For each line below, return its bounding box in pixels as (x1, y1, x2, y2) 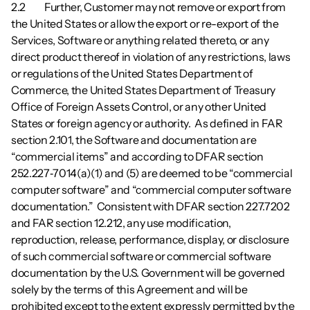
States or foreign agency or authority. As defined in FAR (11, 116, 283, 130)
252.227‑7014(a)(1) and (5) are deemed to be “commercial (11, 166, 293, 180)
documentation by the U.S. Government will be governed (11, 266, 286, 280)
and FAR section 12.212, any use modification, (11, 216, 231, 230)
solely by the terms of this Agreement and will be (11, 282, 248, 296)
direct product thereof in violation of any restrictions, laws (11, 50, 291, 64)
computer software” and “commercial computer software (11, 183, 291, 197)
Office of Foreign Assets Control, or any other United (11, 100, 267, 113)
